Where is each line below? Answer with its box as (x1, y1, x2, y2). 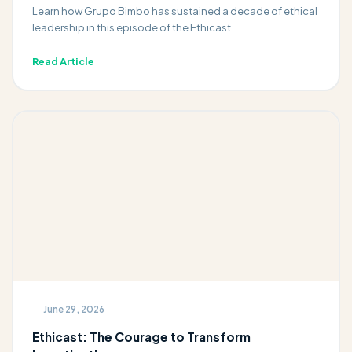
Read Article (31, 54, 94, 68)
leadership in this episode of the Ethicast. (31, 20, 233, 34)
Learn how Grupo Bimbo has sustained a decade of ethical (31, 3, 317, 17)
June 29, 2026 (42, 303, 104, 316)
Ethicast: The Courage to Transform (31, 328, 251, 344)
